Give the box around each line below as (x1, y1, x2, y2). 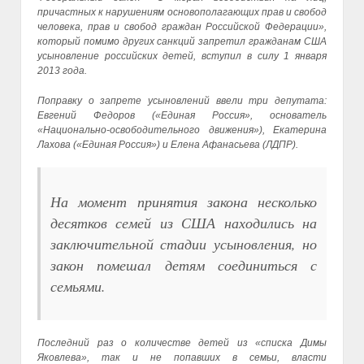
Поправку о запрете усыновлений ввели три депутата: (37, 95, 327, 107)
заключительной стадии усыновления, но (50, 234, 317, 254)
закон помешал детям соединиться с (50, 255, 317, 275)
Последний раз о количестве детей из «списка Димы (37, 337, 327, 349)
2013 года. (37, 65, 87, 77)
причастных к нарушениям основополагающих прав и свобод (37, 6, 327, 19)
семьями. (50, 276, 106, 297)
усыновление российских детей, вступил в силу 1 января (37, 50, 327, 63)
